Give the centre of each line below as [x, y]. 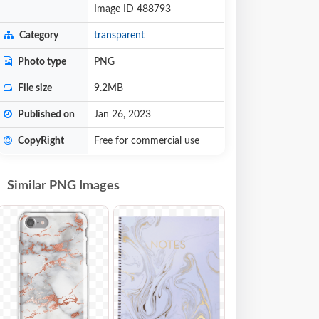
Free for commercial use [147, 141]
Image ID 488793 [132, 9]
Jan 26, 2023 [122, 115]
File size [34, 88]
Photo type [41, 62]
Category [38, 36]
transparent [119, 36]
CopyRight [40, 141]
